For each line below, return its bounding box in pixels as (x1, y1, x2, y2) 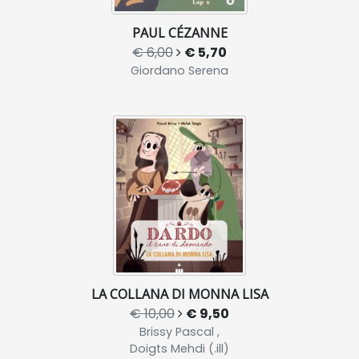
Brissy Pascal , (139, 324, 220, 340)
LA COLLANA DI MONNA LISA (91, 285, 268, 303)
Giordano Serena (131, 63, 228, 79)
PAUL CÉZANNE (131, 24, 228, 42)
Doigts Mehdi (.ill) (130, 341, 229, 357)
